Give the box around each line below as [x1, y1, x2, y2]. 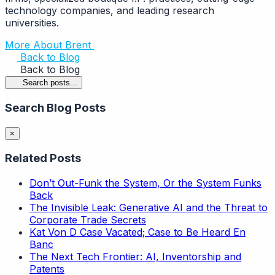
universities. [5, 17, 59, 29]
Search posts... [22, 78, 77, 88]
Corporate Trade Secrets [29, 214, 146, 227]
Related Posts [5, 151, 81, 166]
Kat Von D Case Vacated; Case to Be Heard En [29, 226, 246, 239]
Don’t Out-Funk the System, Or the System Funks [29, 177, 261, 190]
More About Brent [5, 39, 94, 52]
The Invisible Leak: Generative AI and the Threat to [29, 201, 268, 214]
